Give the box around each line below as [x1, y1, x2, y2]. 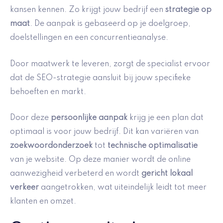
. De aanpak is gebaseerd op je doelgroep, [30, 20, 191, 28]
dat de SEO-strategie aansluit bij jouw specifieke [10, 74, 191, 82]
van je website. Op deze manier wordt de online [10, 156, 191, 164]
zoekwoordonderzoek [10, 142, 93, 150]
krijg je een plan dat [127, 114, 204, 122]
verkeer [10, 184, 39, 192]
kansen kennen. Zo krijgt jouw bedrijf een [10, 6, 165, 14]
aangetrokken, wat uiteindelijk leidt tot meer [39, 184, 207, 192]
